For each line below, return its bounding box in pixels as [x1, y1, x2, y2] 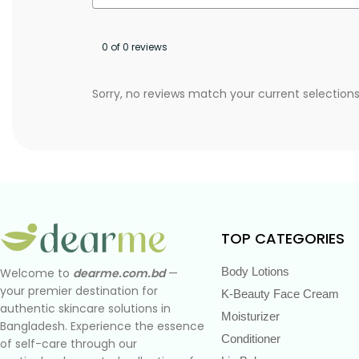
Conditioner [221, 331, 280, 345]
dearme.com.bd [73, 264, 165, 281]
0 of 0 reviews [102, 39, 167, 54]
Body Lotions [221, 264, 289, 278]
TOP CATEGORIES [221, 228, 345, 248]
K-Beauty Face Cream [221, 286, 339, 301]
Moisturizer [221, 309, 280, 323]
